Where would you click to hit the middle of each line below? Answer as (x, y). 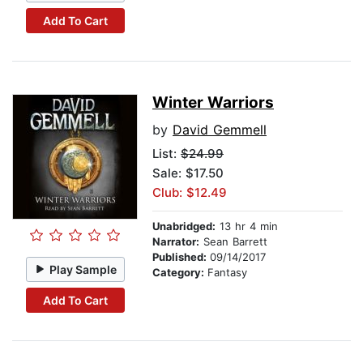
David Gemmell (220, 130)
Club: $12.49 (190, 193)
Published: (181, 257)
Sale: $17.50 (188, 173)
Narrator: (176, 242)
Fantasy (227, 273)
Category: (180, 273)
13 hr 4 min (247, 226)
